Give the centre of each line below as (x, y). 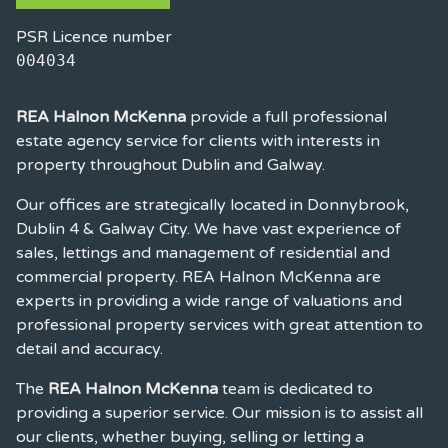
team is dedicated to (295, 388)
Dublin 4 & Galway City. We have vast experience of (208, 228)
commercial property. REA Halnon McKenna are (198, 276)
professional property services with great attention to (219, 324)
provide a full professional (286, 116)
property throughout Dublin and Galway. (170, 164)
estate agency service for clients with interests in (198, 140)
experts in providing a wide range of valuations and (209, 300)
